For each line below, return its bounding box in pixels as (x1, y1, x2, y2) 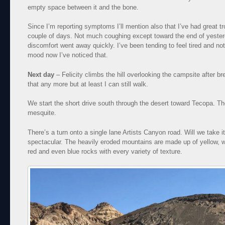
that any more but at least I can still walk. (28, 80, 150, 88)
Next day (28, 70, 54, 78)
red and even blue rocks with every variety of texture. (28, 147, 182, 155)
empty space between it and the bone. (28, 3, 141, 11)
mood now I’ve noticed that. (28, 51, 108, 59)
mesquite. (28, 109, 58, 117)
